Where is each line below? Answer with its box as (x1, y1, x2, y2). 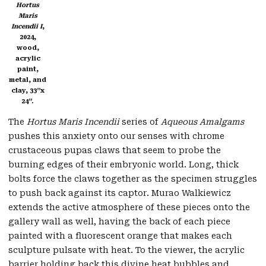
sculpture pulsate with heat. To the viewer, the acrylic (8, 245, 245, 255)
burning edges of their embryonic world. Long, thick (8, 160, 239, 170)
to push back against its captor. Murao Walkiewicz (8, 188, 231, 198)
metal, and (9, 76, 46, 84)
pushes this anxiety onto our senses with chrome (8, 131, 224, 141)
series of (119, 117, 161, 127)
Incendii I (11, 23, 42, 31)
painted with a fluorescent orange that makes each (8, 231, 232, 241)
